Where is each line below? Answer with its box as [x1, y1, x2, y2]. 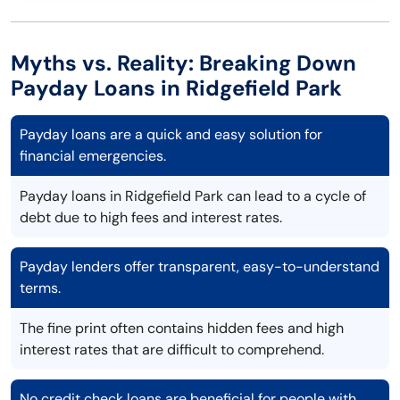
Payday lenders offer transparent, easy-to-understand [20, 257, 379, 277]
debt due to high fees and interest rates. [20, 208, 282, 228]
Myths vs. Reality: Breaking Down [11, 49, 356, 78]
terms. [20, 279, 61, 298]
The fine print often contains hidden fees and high [20, 319, 344, 338]
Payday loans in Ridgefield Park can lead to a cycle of [20, 187, 366, 206]
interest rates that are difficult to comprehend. [20, 340, 324, 360]
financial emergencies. [20, 146, 166, 166]
